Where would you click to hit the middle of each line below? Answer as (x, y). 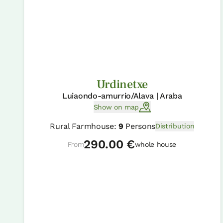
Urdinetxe (122, 85)
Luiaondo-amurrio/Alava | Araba (122, 96)
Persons (139, 126)
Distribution (175, 126)
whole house (156, 145)
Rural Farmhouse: (84, 126)
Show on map (116, 107)
